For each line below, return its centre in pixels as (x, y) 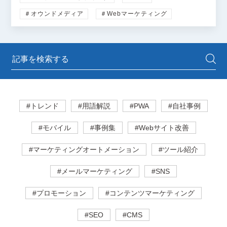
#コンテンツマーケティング (150, 193)
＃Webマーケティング (134, 14)
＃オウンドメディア (54, 14)
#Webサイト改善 (162, 128)
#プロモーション (59, 193)
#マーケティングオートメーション (84, 150)
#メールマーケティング (95, 172)
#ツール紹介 (178, 150)
